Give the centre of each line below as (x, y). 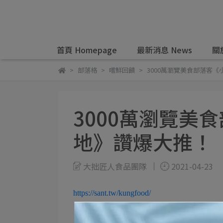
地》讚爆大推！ (143, 142)
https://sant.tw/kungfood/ (112, 193)
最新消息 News (165, 50)
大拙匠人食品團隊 (115, 166)
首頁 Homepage (87, 50)
